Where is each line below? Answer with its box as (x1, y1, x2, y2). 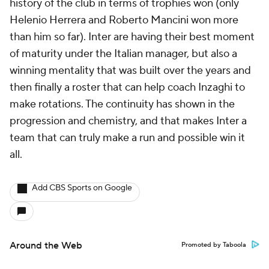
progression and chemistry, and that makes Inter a (10, 114, 247, 128)
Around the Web (10, 240, 82, 252)
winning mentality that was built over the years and (10, 64, 251, 77)
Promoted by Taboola (181, 241, 246, 249)
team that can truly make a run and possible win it (10, 131, 245, 145)
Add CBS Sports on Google (32, 183, 132, 193)
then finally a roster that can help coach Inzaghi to (10, 80, 245, 94)
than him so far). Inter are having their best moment (10, 30, 255, 44)
